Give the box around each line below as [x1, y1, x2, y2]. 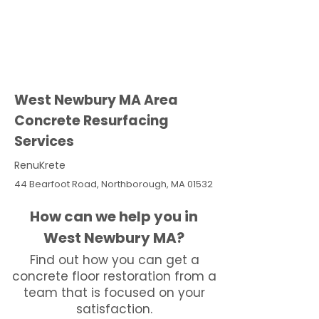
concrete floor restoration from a [12, 268, 216, 285]
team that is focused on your [23, 284, 205, 301]
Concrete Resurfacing [14, 111, 169, 130]
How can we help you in [30, 206, 198, 226]
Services [14, 132, 74, 151]
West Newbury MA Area [14, 90, 178, 110]
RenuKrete [14, 158, 66, 172]
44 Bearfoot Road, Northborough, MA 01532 [14, 177, 213, 191]
